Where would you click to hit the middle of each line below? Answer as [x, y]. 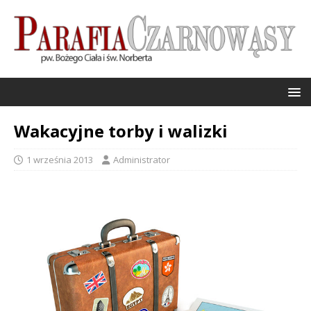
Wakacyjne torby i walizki [121, 131]
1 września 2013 [60, 159]
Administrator [142, 159]
